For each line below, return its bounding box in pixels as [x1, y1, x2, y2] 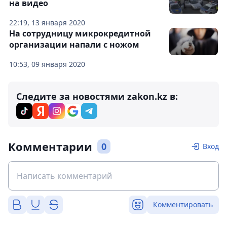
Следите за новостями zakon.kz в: [16, 90, 178, 103]
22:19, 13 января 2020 [9, 18, 85, 28]
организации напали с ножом [9, 39, 139, 51]
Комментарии [8, 139, 92, 155]
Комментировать [153, 200, 213, 210]
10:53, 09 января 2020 [9, 59, 85, 69]
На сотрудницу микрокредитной [9, 28, 151, 40]
